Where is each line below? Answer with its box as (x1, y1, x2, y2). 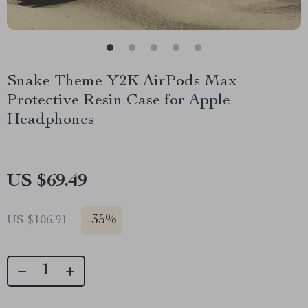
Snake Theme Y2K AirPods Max (7, 74, 237, 90)
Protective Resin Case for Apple (7, 93, 230, 109)
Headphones (7, 112, 94, 129)
